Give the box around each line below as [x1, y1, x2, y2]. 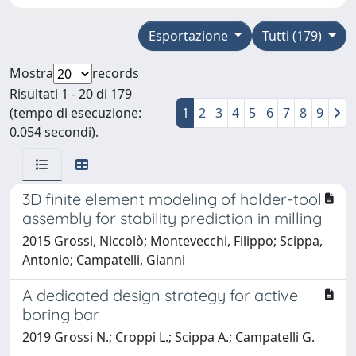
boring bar [22, 304, 99, 324]
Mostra [10, 64, 53, 82]
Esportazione [148, 26, 231, 44]
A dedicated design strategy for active [22, 284, 298, 305]
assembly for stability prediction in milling [22, 207, 322, 228]
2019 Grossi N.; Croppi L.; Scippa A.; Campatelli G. [22, 327, 315, 346]
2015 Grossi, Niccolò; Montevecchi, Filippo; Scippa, [22, 231, 323, 250]
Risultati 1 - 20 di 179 [10, 84, 132, 103]
